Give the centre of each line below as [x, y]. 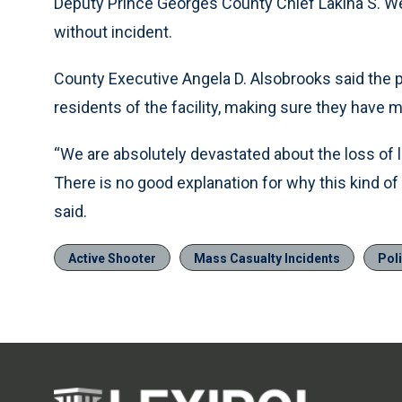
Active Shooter [112, 259]
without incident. [113, 32]
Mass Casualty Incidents [267, 259]
